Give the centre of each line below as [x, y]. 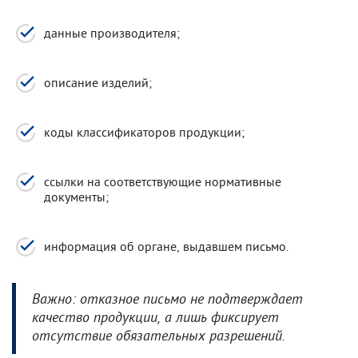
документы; [76, 196]
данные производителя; [112, 32]
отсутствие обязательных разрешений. [159, 337]
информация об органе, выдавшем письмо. [166, 246]
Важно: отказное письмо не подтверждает [167, 300]
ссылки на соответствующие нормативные [163, 181]
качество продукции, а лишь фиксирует [155, 318]
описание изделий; [98, 82]
